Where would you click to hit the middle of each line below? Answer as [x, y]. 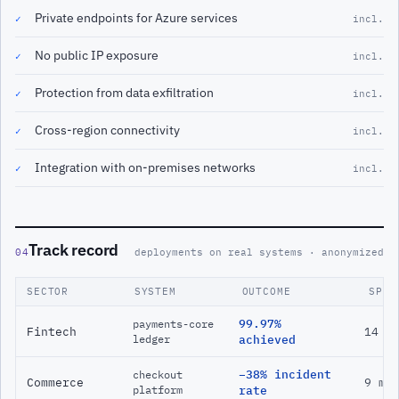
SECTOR [48, 292]
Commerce [55, 383]
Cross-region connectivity [107, 130]
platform [158, 390]
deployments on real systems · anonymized [259, 252]
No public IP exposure [97, 55]
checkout [158, 375]
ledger [152, 339]
